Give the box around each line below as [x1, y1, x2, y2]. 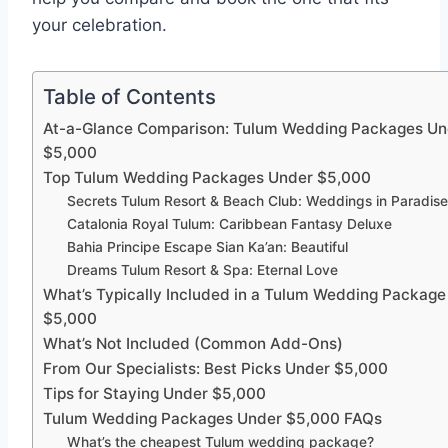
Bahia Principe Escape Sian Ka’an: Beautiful [67, 239, 349, 256]
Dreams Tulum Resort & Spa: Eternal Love [67, 262, 339, 279]
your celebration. [32, 15, 167, 36]
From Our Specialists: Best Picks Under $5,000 [43, 359, 388, 379]
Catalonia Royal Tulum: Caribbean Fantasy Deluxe [67, 216, 393, 233]
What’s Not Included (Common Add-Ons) [43, 334, 343, 354]
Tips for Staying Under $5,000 [43, 384, 266, 404]
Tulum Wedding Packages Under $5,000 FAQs [43, 409, 382, 429]
